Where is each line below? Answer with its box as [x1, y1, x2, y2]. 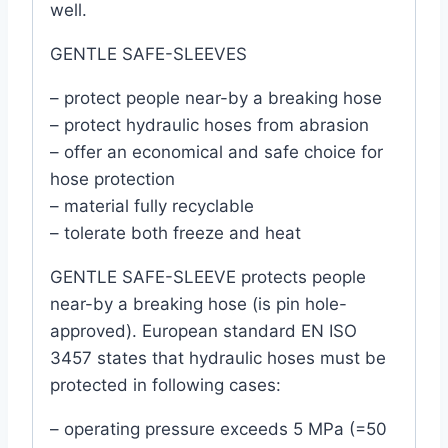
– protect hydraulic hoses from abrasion [50, 114, 369, 135]
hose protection [50, 168, 175, 189]
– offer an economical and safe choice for [50, 141, 383, 162]
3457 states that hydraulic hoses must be [50, 347, 386, 368]
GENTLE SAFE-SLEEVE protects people [50, 266, 366, 287]
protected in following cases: [50, 374, 281, 395]
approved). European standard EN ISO [50, 320, 357, 341]
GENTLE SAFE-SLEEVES [50, 43, 247, 64]
